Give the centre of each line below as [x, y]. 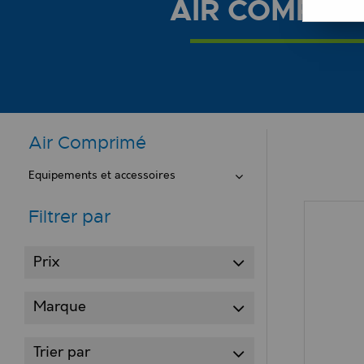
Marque [60, 308]
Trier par [62, 353]
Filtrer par [69, 217]
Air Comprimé [87, 143]
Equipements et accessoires [102, 176]
